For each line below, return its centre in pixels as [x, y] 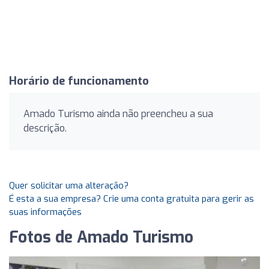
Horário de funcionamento [79, 81]
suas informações [45, 212]
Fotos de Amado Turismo [101, 237]
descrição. [45, 128]
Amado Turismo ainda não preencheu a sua [118, 114]
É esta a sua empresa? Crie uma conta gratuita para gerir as [131, 199]
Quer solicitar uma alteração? [69, 186]
